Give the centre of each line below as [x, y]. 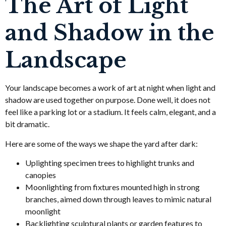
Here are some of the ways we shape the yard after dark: [101, 143]
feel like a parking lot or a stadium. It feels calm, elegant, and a [110, 112]
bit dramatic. [27, 124]
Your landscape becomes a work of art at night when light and [110, 88]
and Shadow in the [110, 33]
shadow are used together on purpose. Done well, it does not [108, 100]
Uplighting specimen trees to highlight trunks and [110, 163]
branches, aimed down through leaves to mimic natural [118, 199]
